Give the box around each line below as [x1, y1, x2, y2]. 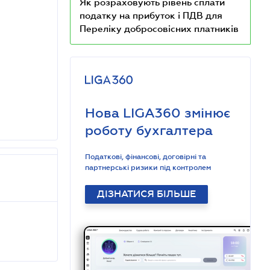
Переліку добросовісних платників [80, 23, 239, 34]
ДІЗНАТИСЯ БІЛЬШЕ [97, 189, 196, 199]
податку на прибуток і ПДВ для [80, 10, 222, 20]
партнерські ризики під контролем [85, 163, 211, 172]
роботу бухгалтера [85, 123, 213, 138]
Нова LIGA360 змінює [85, 105, 230, 121]
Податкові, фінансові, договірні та [85, 152, 206, 161]
